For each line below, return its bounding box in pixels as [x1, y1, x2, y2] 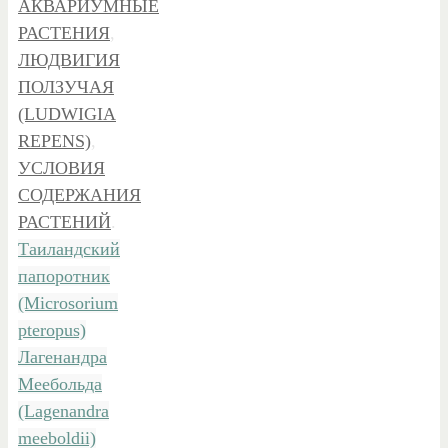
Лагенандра [18, 347, 107, 367]
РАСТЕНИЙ [18, 212, 111, 232]
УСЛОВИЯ [18, 158, 105, 178]
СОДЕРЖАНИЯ [18, 185, 141, 205]
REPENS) [18, 131, 91, 151]
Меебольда [18, 374, 102, 394]
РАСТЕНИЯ [18, 23, 110, 43]
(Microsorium [18, 293, 118, 313]
